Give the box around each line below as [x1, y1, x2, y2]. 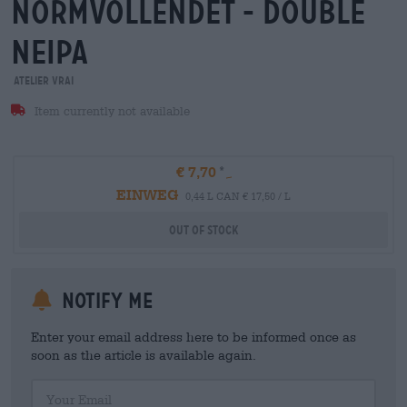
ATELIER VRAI [11, 74, 74, 87]
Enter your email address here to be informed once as [31, 329, 356, 344]
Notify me [56, 288, 153, 313]
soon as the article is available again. [31, 347, 256, 362]
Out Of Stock [168, 223, 239, 237]
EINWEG [116, 185, 178, 203]
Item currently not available [30, 104, 190, 118]
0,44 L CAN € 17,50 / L [185, 190, 291, 202]
